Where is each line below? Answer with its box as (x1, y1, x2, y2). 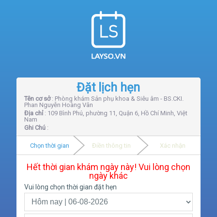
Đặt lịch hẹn (77, 80, 140, 94)
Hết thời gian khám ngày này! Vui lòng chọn (26, 162, 190, 172)
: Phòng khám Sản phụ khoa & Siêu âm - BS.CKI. (50, 95, 184, 102)
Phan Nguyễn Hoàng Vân (24, 101, 93, 108)
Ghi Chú (24, 124, 46, 131)
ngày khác (89, 170, 128, 181)
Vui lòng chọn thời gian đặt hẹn (24, 183, 117, 191)
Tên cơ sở (24, 95, 50, 102)
